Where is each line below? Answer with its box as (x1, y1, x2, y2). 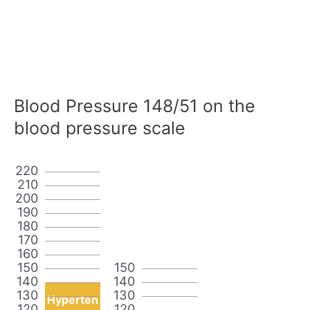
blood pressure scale (14, 117, 185, 138)
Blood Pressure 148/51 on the (14, 95, 255, 116)
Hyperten (47, 292, 98, 307)
